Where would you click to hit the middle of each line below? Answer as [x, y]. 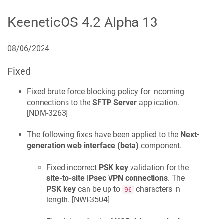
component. [160, 146]
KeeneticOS [43, 22]
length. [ [60, 199]
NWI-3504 [91, 199]
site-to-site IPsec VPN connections [107, 178]
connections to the [60, 102]
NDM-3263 [47, 113]
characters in [157, 189]
